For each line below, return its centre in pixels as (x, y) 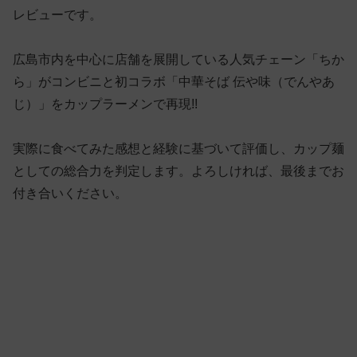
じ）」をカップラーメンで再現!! (105, 104)
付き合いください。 (70, 193)
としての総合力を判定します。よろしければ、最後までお (178, 171)
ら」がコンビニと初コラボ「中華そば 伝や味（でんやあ (174, 81)
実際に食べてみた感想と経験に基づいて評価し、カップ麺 (178, 148)
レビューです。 (57, 14)
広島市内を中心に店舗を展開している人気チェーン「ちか (178, 59)
